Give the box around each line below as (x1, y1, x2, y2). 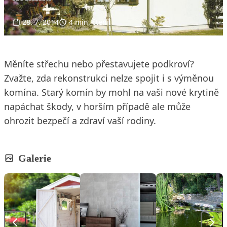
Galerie (18, 152, 51, 164)
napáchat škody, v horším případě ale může (4, 100, 191, 112)
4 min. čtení (69, 17, 109, 27)
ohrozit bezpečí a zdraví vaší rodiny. (4, 114, 156, 127)
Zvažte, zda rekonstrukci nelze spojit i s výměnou (4, 71, 214, 84)
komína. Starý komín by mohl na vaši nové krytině (4, 86, 219, 98)
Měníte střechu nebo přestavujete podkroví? (4, 57, 194, 70)
